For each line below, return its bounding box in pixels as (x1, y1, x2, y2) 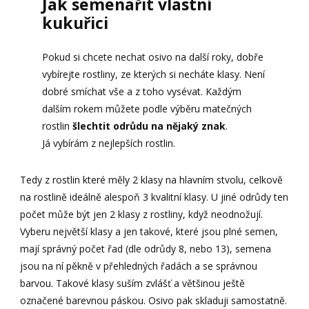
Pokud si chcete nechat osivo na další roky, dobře (41, 50, 263, 63)
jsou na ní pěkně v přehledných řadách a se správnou (20, 259, 258, 272)
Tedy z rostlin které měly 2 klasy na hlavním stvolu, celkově (20, 172, 283, 186)
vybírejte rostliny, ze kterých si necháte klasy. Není (41, 67, 265, 81)
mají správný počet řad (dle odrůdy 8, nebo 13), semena (20, 241, 272, 255)
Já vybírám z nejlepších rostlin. (41, 136, 175, 150)
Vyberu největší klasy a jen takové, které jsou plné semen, (20, 224, 279, 238)
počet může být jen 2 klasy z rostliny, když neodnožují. (20, 207, 263, 221)
